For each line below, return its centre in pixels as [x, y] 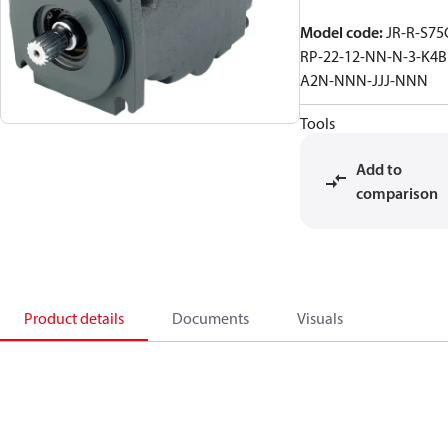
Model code [339, 32]
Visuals [320, 318]
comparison [397, 193]
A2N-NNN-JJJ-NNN [364, 80]
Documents [210, 318]
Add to [379, 169]
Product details [74, 318]
